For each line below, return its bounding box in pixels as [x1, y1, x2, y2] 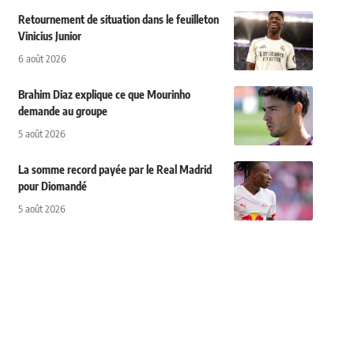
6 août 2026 [17, 52, 66, 65]
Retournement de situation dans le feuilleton [17, 13, 219, 26]
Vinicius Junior [17, 29, 81, 43]
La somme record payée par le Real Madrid [17, 163, 212, 176]
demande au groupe [17, 104, 107, 118]
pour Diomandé [17, 179, 87, 193]
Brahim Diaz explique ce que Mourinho [17, 88, 190, 101]
